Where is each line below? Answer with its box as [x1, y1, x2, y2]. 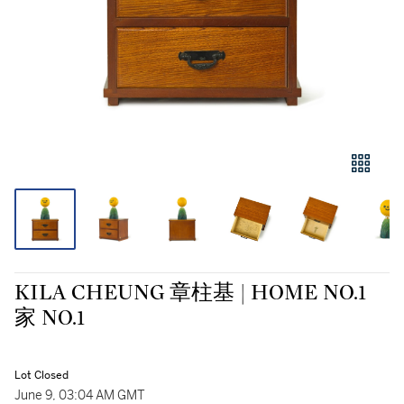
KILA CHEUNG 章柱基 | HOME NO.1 [14, 282, 366, 304]
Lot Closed [14, 368, 69, 382]
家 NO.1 [14, 308, 85, 329]
